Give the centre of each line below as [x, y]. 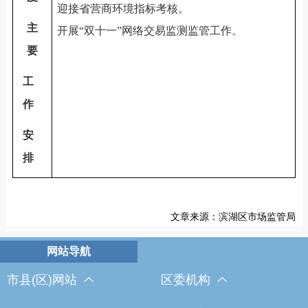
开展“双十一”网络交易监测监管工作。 [150, 30]
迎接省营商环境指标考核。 [123, 8]
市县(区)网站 [42, 279]
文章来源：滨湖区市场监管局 [233, 216]
